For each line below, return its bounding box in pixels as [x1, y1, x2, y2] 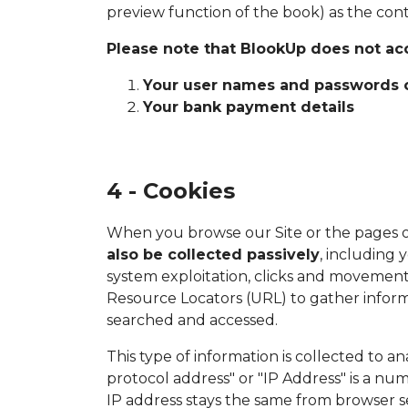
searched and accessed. [107, 311, 278, 329]
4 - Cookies [107, 177, 235, 204]
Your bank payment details [143, 97, 354, 116]
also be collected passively [107, 245, 320, 263]
